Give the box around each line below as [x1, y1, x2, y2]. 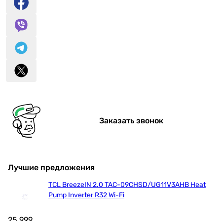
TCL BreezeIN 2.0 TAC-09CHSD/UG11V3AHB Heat [48, 181, 206, 189]
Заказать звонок [99, 116, 163, 126]
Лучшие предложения [8, 163, 95, 173]
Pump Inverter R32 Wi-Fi [48, 191, 124, 200]
